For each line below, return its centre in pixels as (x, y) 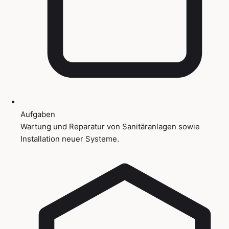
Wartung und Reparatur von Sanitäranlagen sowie (110, 126)
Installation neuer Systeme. (70, 139)
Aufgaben (38, 114)
